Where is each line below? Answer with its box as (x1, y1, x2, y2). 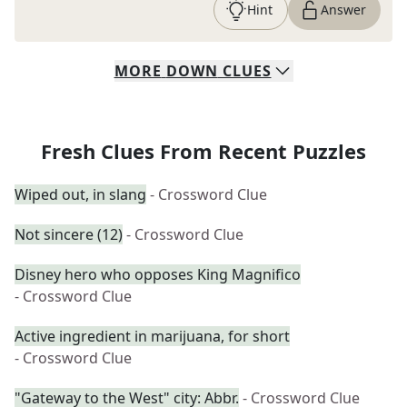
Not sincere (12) (15, 224, 123, 244)
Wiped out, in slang (15, 184, 146, 204)
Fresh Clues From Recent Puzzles (41, 137, 366, 164)
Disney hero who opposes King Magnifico (15, 264, 301, 284)
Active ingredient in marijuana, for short (15, 326, 290, 346)
